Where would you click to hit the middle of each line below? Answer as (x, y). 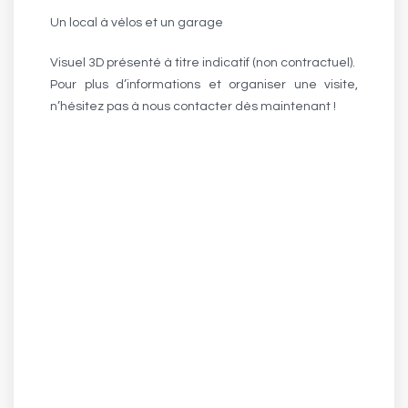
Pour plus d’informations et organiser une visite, (204, 85)
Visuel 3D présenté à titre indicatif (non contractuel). (203, 63)
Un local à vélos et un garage (137, 23)
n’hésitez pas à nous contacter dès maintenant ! (193, 107)
